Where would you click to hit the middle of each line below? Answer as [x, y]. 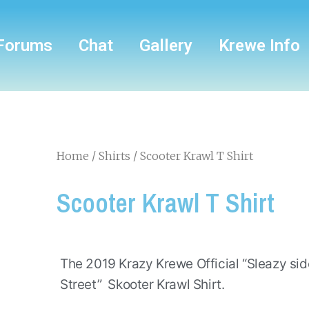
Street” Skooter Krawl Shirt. [142, 285]
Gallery [166, 46]
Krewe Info [259, 46]
